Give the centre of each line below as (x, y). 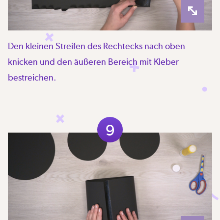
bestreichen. (32, 77)
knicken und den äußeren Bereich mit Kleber (93, 61)
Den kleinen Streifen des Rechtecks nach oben (96, 46)
